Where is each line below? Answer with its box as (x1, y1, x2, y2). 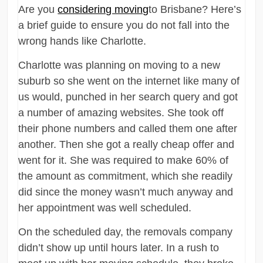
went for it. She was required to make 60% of (18, 154, 229, 166)
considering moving (58, 3, 149, 15)
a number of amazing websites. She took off (18, 106, 224, 119)
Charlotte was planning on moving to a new (18, 59, 221, 71)
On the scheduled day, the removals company (18, 225, 233, 238)
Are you (18, 3, 58, 15)
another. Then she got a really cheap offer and (18, 138, 235, 150)
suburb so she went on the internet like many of (18, 75, 240, 87)
